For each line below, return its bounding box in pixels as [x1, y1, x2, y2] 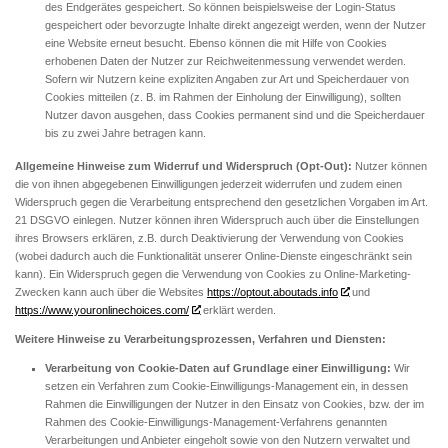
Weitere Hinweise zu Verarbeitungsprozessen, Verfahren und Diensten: [15, 333, 386, 345]
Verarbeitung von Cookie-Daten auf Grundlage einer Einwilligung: [45, 362, 394, 375]
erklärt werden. [199, 303, 276, 316]
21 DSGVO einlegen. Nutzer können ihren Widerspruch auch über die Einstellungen [15, 213, 419, 226]
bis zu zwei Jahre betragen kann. [45, 126, 206, 139]
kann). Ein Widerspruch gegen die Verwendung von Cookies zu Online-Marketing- [15, 267, 411, 280]
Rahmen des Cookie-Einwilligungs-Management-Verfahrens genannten [45, 416, 387, 429]
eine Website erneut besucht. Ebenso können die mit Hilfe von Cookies [45, 36, 387, 49]
